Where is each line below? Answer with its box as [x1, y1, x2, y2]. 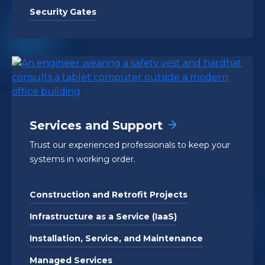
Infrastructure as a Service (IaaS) [30, 211, 177, 222]
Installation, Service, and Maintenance [30, 232, 203, 244]
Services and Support [30, 118, 163, 132]
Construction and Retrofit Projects [30, 189, 188, 200]
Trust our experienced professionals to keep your [30, 139, 230, 150]
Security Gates [30, 6, 96, 17]
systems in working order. [30, 153, 135, 164]
